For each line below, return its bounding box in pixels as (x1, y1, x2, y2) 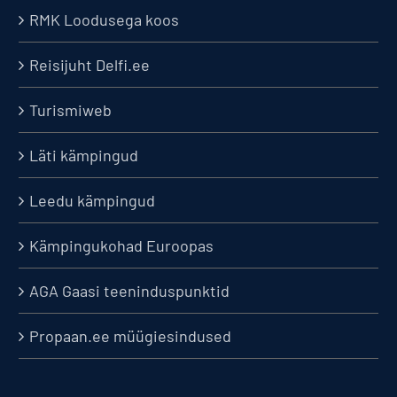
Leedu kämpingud (28, 191, 155, 210)
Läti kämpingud (28, 145, 138, 165)
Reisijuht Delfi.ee (28, 55, 150, 74)
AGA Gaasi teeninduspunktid (28, 281, 230, 300)
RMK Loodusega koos (28, 10, 179, 29)
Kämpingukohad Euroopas (28, 236, 214, 255)
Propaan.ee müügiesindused (28, 326, 231, 346)
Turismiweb (28, 100, 112, 120)
